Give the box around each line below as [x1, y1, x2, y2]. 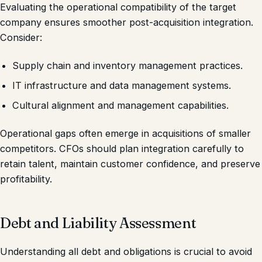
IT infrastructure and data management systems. [12, 79, 232, 91]
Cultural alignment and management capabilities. [12, 99, 229, 112]
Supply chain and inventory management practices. [12, 59, 243, 71]
